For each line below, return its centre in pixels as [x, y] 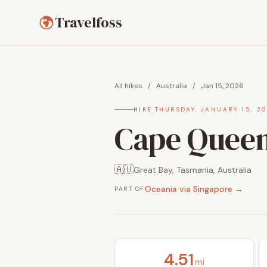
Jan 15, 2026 [222, 86]
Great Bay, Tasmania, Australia [193, 170]
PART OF [130, 189]
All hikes [128, 86]
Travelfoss [89, 22]
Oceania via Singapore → [194, 189]
